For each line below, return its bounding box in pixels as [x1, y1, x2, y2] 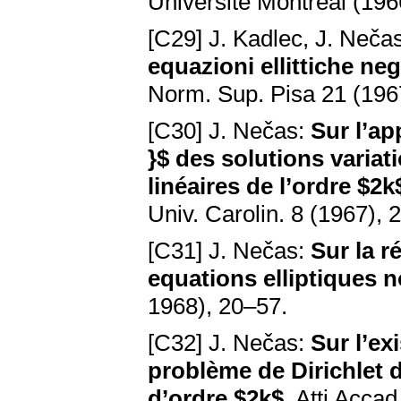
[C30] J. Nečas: [148, 117, 311, 145]
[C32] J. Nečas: [148, 329, 311, 357]
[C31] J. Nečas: [148, 237, 311, 265]
